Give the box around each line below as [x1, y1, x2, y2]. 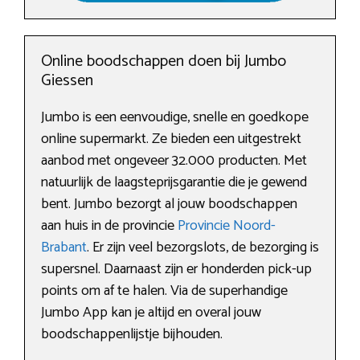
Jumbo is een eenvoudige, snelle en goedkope [41, 104, 309, 129]
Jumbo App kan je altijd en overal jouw [41, 300, 261, 325]
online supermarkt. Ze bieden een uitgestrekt [41, 126, 301, 151]
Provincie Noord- [178, 213, 276, 238]
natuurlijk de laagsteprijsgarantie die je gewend [41, 170, 307, 194]
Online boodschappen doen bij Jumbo [41, 47, 286, 75]
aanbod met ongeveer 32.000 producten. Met [41, 148, 307, 173]
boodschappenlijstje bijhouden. [41, 321, 223, 346]
